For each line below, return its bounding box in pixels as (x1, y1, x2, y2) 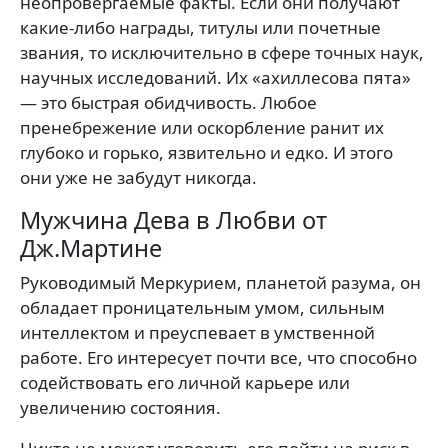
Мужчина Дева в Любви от (20, 203, 327, 236)
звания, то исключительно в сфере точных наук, (20, 40, 424, 64)
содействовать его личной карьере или (20, 370, 350, 394)
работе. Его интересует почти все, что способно (20, 345, 417, 369)
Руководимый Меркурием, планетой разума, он (20, 270, 421, 294)
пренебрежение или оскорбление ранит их (20, 115, 384, 139)
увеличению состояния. (20, 395, 221, 419)
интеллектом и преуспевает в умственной (20, 320, 375, 344)
